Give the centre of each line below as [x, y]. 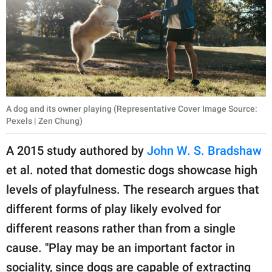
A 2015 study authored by [76, 151]
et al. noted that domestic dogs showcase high [132, 170]
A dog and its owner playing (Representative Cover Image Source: [132, 109]
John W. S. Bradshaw [204, 151]
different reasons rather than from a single [121, 229]
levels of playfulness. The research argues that [133, 190]
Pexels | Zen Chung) [44, 121]
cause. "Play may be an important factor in [121, 248]
